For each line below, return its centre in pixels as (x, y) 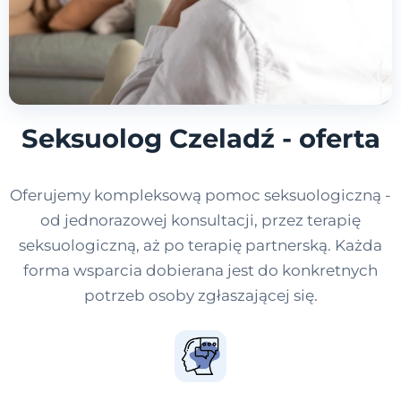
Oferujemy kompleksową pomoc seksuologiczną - (200, 196)
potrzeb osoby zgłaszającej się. (200, 296)
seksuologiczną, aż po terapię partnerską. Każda (200, 246)
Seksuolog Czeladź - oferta (200, 139)
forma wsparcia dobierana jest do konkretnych (200, 271)
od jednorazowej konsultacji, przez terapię (200, 221)
